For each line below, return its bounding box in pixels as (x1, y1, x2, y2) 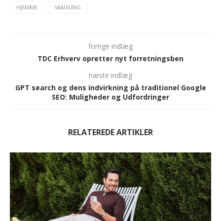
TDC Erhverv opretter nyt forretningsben (37, 54, 184, 64)
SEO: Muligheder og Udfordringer (52, 92, 169, 102)
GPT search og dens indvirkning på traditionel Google (15, 83, 206, 93)
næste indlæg (89, 71, 132, 80)
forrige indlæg (88, 41, 133, 51)
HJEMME (16, 3, 37, 11)
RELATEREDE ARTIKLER (68, 127, 153, 138)
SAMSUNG (54, 3, 81, 11)
